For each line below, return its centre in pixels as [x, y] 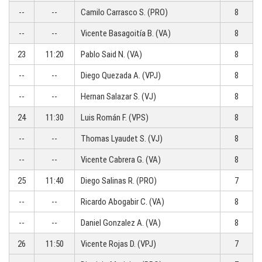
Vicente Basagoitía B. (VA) [126, 33]
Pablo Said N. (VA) [111, 54]
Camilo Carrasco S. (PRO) [124, 12]
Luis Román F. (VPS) [115, 118]
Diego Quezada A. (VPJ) [121, 75]
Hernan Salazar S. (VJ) [118, 96]
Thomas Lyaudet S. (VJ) [122, 139]
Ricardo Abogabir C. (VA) [123, 202]
